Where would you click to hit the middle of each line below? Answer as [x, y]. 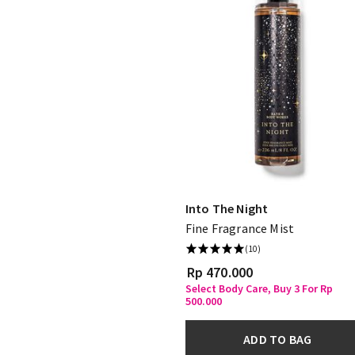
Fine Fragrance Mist [240, 228]
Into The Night [227, 208]
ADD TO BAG [278, 339]
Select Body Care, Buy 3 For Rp [259, 288]
